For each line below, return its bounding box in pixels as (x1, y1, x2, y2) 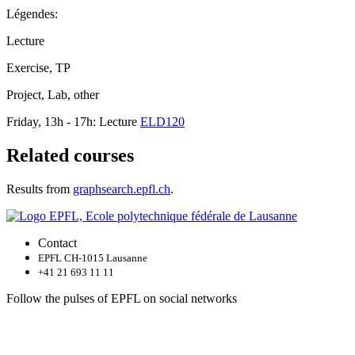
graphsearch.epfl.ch (73, 182, 170, 197)
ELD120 (140, 115, 185, 129)
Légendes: (6, 7, 58, 21)
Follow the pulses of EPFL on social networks (6, 292, 237, 306)
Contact (38, 236, 77, 250)
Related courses (6, 145, 134, 166)
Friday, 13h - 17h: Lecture (6, 115, 140, 129)
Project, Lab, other (6, 88, 99, 102)
